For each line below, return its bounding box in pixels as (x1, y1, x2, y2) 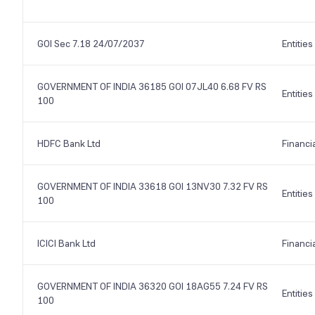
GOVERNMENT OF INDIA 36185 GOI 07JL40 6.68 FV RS (37, 80, 266, 93)
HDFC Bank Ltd (37, 137, 101, 150)
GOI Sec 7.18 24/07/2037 (37, 37, 145, 50)
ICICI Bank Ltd (37, 237, 96, 250)
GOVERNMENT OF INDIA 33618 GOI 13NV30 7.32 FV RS (37, 180, 268, 193)
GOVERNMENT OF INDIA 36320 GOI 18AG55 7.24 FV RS (37, 280, 268, 292)
